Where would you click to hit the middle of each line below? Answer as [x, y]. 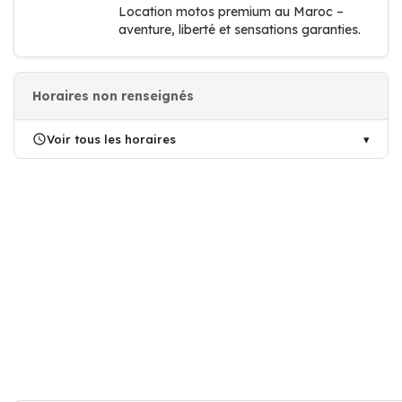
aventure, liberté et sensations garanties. [240, 30]
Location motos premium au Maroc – [231, 12]
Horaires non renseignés [113, 96]
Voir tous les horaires [111, 139]
